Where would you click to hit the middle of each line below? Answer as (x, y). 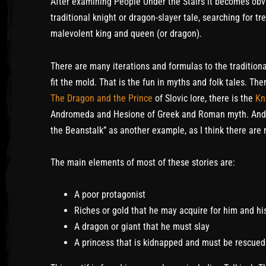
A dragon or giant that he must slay (142, 226)
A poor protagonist (110, 194)
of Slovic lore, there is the (204, 98)
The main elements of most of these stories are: (143, 162)
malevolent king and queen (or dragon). (126, 34)
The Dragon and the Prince (102, 98)
